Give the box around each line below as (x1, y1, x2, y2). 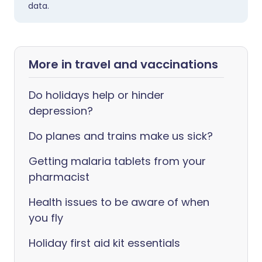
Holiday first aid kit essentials (29, 236, 180, 250)
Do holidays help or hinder (29, 88, 164, 102)
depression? (29, 104, 93, 118)
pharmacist (29, 170, 89, 184)
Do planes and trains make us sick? (29, 129, 213, 143)
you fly (29, 211, 63, 225)
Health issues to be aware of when (29, 195, 209, 209)
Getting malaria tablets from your (29, 154, 206, 168)
